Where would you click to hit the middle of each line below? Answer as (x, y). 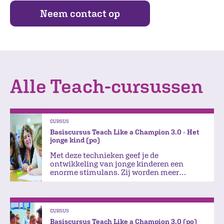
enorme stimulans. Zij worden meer (114, 172)
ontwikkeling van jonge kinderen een (117, 164)
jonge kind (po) (75, 140)
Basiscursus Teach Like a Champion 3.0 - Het (124, 132)
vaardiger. (68, 189)
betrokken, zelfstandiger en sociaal (113, 181)
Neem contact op (80, 13)
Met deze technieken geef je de (104, 155)
